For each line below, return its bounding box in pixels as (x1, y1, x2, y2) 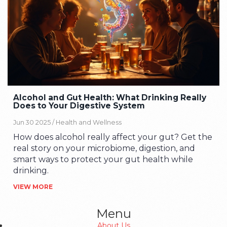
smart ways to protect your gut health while (13, 154, 194, 164)
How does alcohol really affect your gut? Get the (13, 132, 213, 142)
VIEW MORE (13, 182, 53, 191)
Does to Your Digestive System (13, 101, 145, 111)
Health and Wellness (56, 118, 122, 126)
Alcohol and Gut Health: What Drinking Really (13, 93, 207, 103)
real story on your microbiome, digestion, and (13, 143, 196, 153)
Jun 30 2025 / (13, 118, 56, 126)
